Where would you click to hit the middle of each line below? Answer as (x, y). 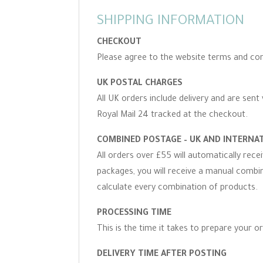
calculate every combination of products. (178, 188)
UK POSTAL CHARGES (140, 84)
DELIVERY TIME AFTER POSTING (162, 255)
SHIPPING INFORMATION (171, 22)
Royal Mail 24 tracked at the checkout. (173, 116)
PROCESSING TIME (134, 214)
